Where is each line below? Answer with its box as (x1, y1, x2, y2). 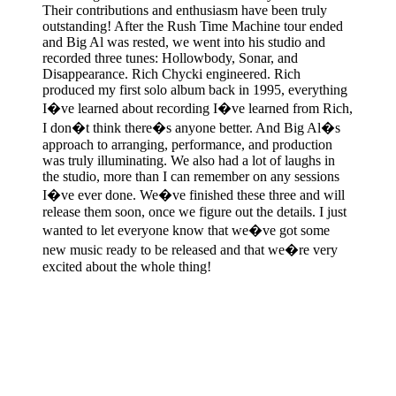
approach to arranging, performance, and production (42, 137, 332, 153)
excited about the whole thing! (42, 259, 211, 275)
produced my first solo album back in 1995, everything (42, 82, 347, 98)
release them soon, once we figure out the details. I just (42, 204, 346, 220)
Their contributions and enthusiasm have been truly (42, 3, 327, 19)
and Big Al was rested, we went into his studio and (42, 34, 325, 50)
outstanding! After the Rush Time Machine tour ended (42, 19, 343, 34)
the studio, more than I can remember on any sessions (42, 169, 339, 185)
